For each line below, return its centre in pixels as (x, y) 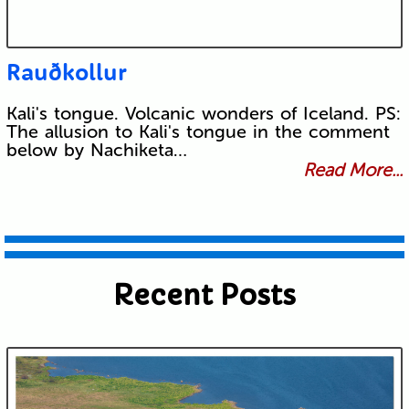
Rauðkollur (66, 72)
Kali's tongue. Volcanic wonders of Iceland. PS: (203, 114)
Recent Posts (204, 296)
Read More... (353, 170)
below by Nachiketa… (96, 150)
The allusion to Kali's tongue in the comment (198, 132)
